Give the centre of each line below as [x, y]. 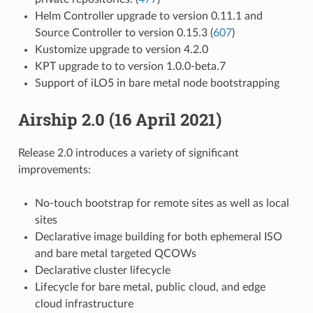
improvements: [54, 169]
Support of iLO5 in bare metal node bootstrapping [157, 83]
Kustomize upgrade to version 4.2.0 [121, 49]
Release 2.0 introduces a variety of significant [128, 153]
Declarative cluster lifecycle [102, 270]
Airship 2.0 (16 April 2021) [119, 119]
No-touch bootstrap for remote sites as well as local [162, 203]
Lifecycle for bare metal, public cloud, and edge [150, 287]
